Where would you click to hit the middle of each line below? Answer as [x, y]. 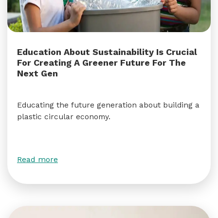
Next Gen [37, 73]
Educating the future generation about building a [108, 105]
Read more [37, 159]
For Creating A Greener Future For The [101, 63]
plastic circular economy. [64, 117]
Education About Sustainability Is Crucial [107, 52]
